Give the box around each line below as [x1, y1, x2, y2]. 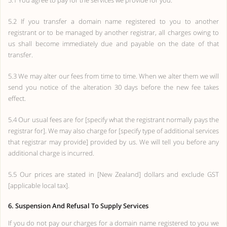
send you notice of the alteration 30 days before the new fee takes [8, 83, 219, 92]
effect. [8, 94, 26, 103]
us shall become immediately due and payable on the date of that [8, 39, 219, 48]
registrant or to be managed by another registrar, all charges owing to [8, 28, 219, 37]
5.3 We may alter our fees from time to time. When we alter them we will [8, 71, 219, 81]
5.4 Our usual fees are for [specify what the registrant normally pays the [8, 115, 219, 124]
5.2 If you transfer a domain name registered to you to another [8, 17, 219, 26]
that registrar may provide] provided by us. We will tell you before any [8, 137, 219, 146]
